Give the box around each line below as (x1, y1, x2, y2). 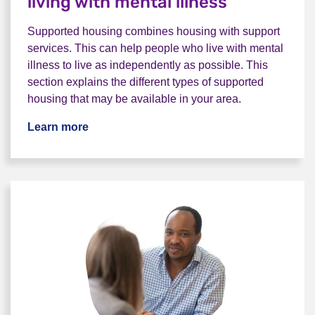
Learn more (27, 121, 89, 133)
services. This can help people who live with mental (27, 42, 283, 54)
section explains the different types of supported (27, 76, 264, 88)
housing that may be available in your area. (27, 93, 241, 105)
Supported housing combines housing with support (27, 25, 280, 37)
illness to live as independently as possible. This (27, 59, 268, 71)
